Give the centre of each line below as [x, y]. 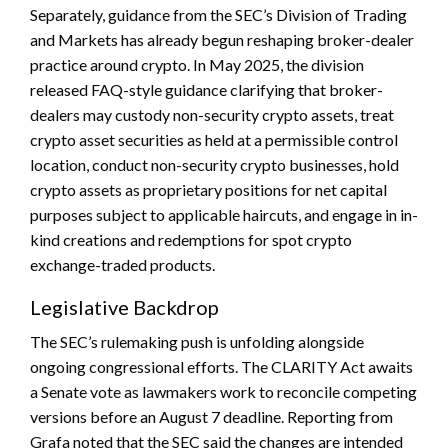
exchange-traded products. [122, 265]
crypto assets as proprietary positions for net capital [208, 190]
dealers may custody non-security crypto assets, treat [212, 115]
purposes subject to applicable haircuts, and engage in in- [224, 215]
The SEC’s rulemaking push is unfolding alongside [197, 342]
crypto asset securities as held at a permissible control [214, 140]
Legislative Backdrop [124, 307]
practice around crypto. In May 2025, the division [197, 65]
